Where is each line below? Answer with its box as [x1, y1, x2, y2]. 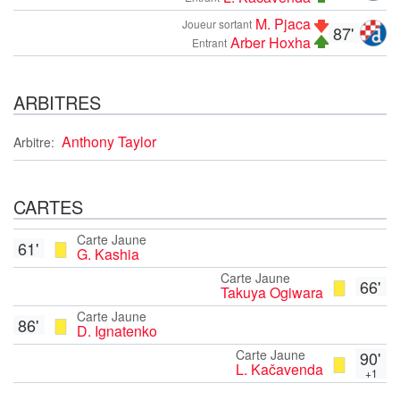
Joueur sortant [182, 15, 252, 31]
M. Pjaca [255, 12, 311, 34]
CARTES [13, 193, 83, 220]
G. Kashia [77, 243, 139, 264]
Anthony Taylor [62, 130, 156, 152]
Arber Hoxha [230, 31, 311, 53]
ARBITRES [13, 88, 101, 115]
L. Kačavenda [236, 358, 323, 379]
